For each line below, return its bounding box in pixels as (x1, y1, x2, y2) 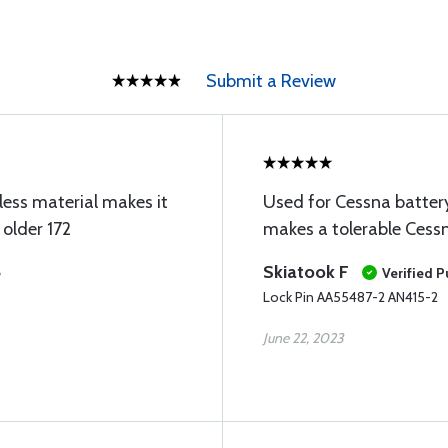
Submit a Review (206, 70, 336, 92)
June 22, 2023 (263, 329, 344, 347)
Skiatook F (263, 261, 349, 283)
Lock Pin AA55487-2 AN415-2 (263, 288, 438, 306)
